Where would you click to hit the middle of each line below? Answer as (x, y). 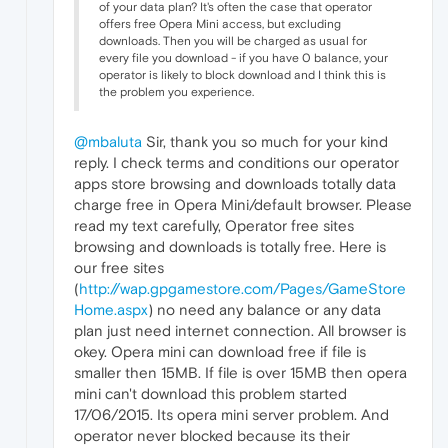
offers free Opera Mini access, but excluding (220, 24)
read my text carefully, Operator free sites (214, 226)
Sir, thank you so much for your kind (265, 142)
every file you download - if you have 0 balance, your (243, 58)
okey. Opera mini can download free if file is (220, 352)
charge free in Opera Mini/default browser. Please (243, 205)
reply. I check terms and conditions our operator (236, 163)
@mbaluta (108, 142)
